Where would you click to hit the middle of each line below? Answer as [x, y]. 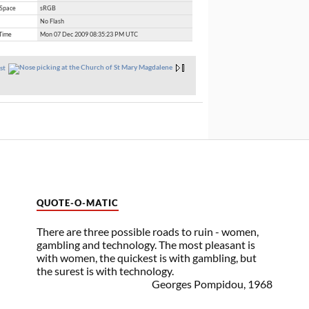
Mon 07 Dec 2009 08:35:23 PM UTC [89, 34]
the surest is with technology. [105, 270]
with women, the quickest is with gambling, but [147, 257]
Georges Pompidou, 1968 [212, 283]
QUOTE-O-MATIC [78, 203]
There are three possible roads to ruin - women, [148, 231]
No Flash [52, 21]
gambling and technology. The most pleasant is [146, 244]
